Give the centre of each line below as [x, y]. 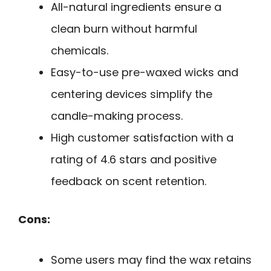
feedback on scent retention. [129, 181]
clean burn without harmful [124, 29]
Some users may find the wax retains [151, 260]
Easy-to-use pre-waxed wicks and [145, 73]
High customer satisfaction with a [142, 138]
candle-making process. [117, 116]
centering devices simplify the [132, 94]
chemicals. [80, 51]
